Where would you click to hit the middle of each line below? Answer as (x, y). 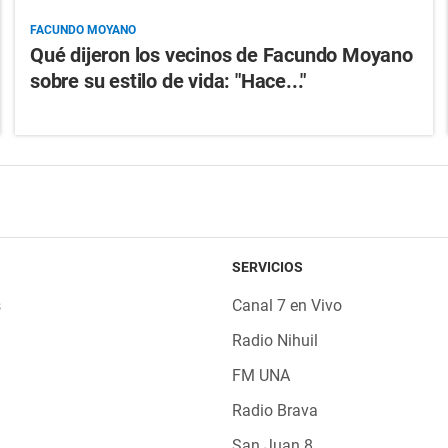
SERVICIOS (267, 267)
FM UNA (260, 376)
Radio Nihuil (274, 341)
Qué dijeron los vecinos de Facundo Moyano (221, 55)
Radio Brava (274, 411)
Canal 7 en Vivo (286, 306)
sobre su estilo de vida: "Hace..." (168, 81)
